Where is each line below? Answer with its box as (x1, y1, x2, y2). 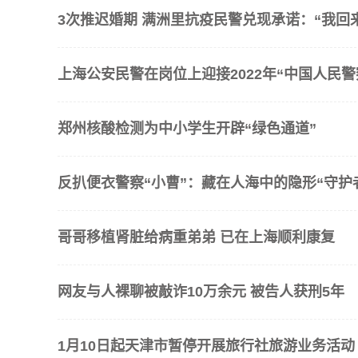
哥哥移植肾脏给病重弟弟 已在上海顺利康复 (58, 229, 335, 245)
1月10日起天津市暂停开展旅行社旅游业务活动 (58, 337, 355, 354)
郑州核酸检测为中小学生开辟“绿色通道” (58, 120, 316, 137)
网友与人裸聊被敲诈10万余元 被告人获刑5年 (58, 283, 344, 300)
